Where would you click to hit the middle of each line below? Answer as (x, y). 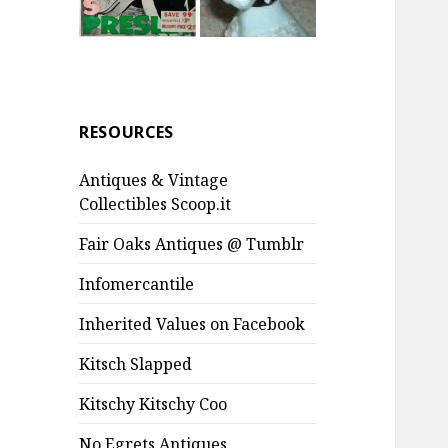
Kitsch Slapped (136, 363)
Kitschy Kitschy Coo (153, 403)
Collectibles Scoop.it (155, 203)
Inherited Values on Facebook (192, 323)
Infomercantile (137, 283)
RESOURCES (126, 131)
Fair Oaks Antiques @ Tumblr (192, 243)
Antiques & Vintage (154, 179)
